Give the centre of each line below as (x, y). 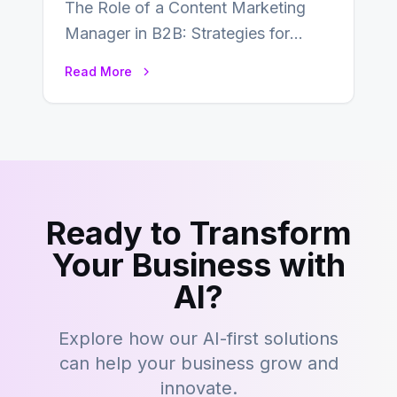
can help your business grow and (198, 363)
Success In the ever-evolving (170, 59)
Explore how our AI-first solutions (198, 339)
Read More (98, 71)
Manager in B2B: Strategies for (177, 33)
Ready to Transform (198, 233)
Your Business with (198, 265)
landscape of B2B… (137, 85)
